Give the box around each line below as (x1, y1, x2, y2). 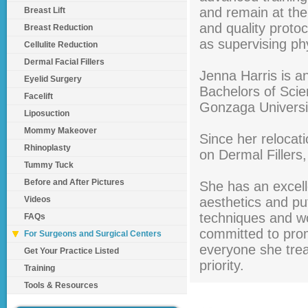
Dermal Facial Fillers (24, 57, 104, 67)
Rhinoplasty (24, 143, 71, 153)
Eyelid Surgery (24, 74, 82, 84)
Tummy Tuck (24, 160, 74, 170)
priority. (199, 258, 244, 273)
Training (24, 263, 55, 273)
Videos (24, 195, 51, 204)
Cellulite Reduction (24, 40, 98, 49)
